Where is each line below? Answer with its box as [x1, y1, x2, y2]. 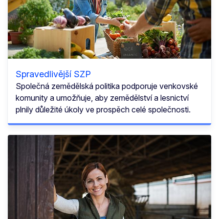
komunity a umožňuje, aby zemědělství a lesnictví [16, 92, 189, 103]
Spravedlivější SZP [16, 68, 91, 79]
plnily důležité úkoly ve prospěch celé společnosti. [16, 104, 191, 114]
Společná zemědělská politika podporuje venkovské [16, 81, 198, 91]
